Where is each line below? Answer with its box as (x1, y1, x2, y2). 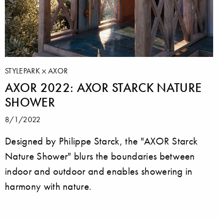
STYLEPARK (5, 66, 42, 76)
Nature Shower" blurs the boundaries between (5, 150, 195, 163)
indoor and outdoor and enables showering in (5, 165, 193, 178)
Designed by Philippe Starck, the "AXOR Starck (5, 135, 198, 147)
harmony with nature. (5, 180, 92, 193)
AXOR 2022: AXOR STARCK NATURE (5, 80, 202, 96)
